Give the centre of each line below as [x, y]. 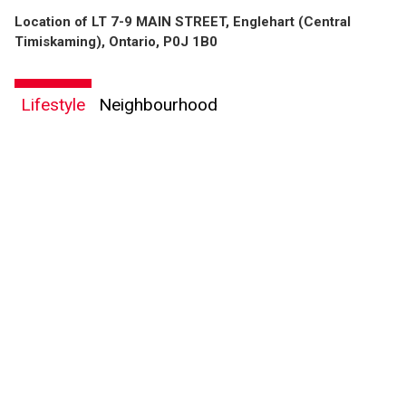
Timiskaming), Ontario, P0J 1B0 [116, 41]
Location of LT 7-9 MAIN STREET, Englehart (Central [183, 21]
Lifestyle [53, 104]
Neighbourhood [158, 104]
